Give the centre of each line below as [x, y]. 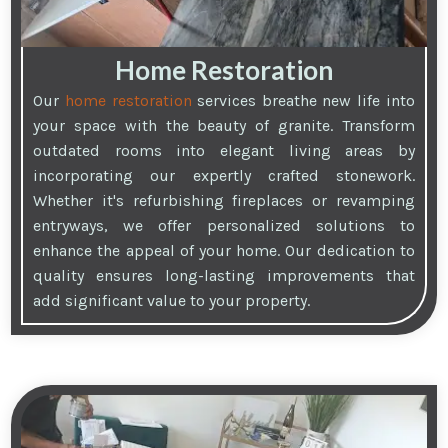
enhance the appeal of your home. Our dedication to [224, 251]
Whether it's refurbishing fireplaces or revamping [224, 201]
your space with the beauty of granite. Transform [224, 126]
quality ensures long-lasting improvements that [224, 276]
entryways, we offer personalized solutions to [224, 226]
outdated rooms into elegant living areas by [224, 151]
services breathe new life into [303, 101]
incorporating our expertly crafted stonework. [224, 176]
